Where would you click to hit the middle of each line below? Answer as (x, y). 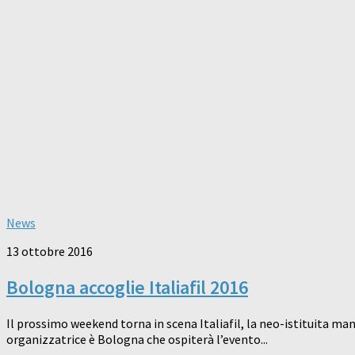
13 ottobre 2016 (50, 252)
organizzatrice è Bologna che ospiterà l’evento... (137, 339)
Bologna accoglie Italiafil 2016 (127, 287)
